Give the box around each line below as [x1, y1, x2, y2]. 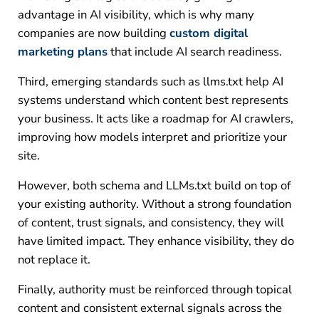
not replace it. [17, 251, 90, 268]
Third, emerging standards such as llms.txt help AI [17, 73, 283, 90]
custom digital [169, 24, 248, 41]
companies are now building [17, 24, 169, 41]
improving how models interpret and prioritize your [17, 128, 287, 145]
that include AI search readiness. [107, 43, 282, 60]
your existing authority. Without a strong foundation [17, 195, 291, 212]
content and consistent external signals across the [17, 299, 282, 316]
